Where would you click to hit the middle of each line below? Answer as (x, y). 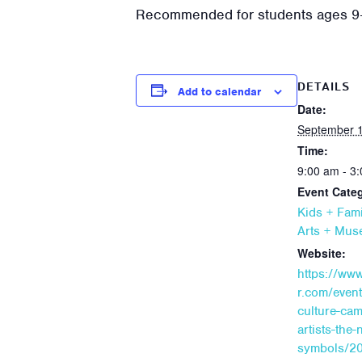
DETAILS (324, 87)
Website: (322, 253)
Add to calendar (219, 91)
